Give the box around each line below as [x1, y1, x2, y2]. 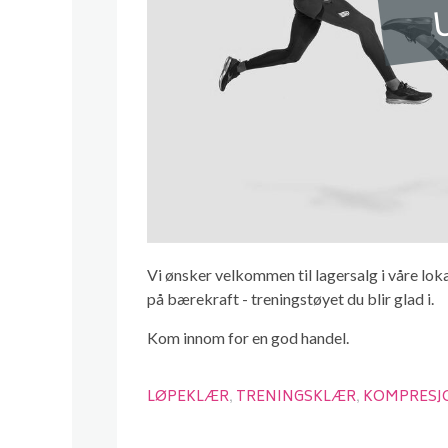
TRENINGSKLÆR [236, 385, 356, 410]
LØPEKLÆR [147, 385, 229, 410]
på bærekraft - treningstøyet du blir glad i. [147, 289, 434, 308]
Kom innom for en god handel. [147, 328, 349, 347]
